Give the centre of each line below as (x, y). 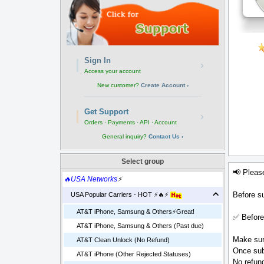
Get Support (106, 112)
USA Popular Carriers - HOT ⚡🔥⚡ (117, 195)
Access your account (112, 71)
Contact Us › (166, 137)
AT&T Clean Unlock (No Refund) (123, 240)
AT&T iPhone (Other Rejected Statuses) (134, 254)
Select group (143, 162)
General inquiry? (125, 137)
